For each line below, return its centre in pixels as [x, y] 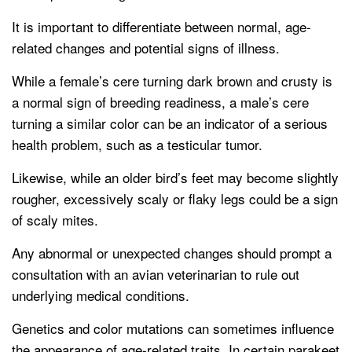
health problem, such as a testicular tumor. [137, 145]
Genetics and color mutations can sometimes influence [173, 328]
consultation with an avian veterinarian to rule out [156, 274]
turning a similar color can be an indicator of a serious [170, 123]
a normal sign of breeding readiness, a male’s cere [160, 102]
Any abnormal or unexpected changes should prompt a [172, 253]
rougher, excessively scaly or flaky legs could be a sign [175, 199]
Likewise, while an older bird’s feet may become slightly [175, 178]
